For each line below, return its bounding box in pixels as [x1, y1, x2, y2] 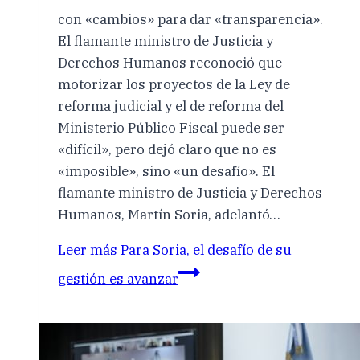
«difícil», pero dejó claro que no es [58, 141, 276, 159]
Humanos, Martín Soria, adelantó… [58, 206, 280, 224]
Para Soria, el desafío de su [117, 241, 292, 260]
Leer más [58, 241, 117, 260]
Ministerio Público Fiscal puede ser [58, 119, 284, 137]
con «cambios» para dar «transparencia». [58, 10, 323, 29]
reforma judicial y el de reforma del [58, 97, 284, 116]
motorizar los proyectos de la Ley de [58, 76, 290, 94]
